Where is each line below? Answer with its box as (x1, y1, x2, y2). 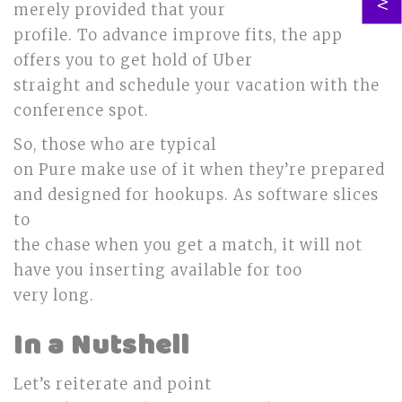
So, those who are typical (13, 135, 216, 154)
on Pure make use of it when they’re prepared (13, 161, 385, 179)
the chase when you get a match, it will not (13, 236, 363, 255)
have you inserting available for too (13, 261, 302, 280)
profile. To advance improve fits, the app (13, 26, 343, 45)
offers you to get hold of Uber (13, 51, 253, 70)
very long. (13, 286, 94, 305)
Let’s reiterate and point (13, 375, 212, 394)
